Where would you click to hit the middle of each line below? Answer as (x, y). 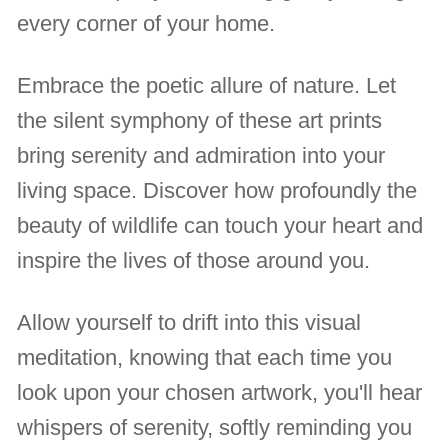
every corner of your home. (146, 24)
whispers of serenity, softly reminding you (215, 427)
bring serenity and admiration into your (201, 156)
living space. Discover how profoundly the (217, 191)
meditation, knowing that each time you (205, 357)
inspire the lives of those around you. (194, 261)
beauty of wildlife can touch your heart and (220, 226)
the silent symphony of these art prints (200, 121)
